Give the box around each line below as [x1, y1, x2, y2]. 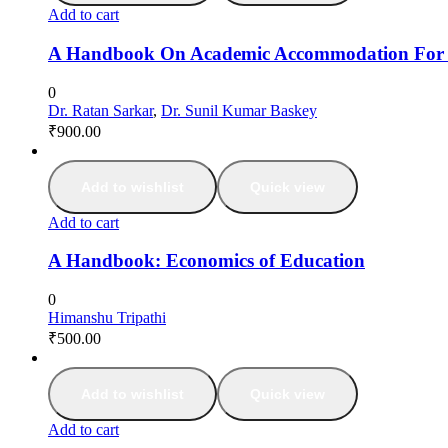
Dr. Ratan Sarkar [48, 101, 153, 119]
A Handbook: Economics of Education [48, 250, 365, 272]
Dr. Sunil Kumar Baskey [161, 101, 317, 119]
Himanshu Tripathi [48, 309, 166, 327]
